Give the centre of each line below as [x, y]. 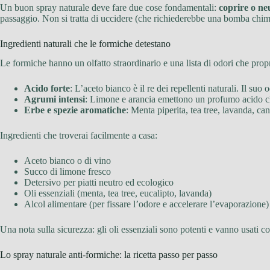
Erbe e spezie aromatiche [75, 110]
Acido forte [47, 89]
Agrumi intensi [55, 99]
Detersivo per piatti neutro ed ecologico [99, 183]
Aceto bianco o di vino [67, 161]
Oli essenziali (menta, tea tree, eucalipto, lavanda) [118, 193]
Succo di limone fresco [67, 172]
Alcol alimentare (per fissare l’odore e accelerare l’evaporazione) [146, 204]
